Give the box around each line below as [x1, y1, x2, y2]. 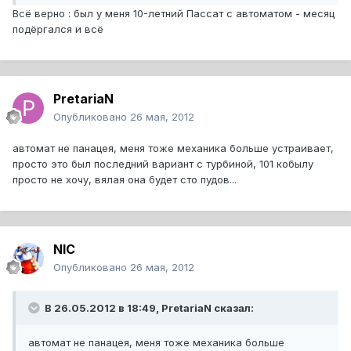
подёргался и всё [13, 23, 103, 36]
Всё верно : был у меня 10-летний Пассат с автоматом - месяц [13, 7, 335, 20]
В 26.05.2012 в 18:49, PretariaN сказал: [42, 302, 254, 315]
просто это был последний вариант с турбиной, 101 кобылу [13, 157, 313, 171]
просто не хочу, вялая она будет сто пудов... [13, 173, 237, 186]
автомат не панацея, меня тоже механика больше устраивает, [13, 142, 334, 155]
